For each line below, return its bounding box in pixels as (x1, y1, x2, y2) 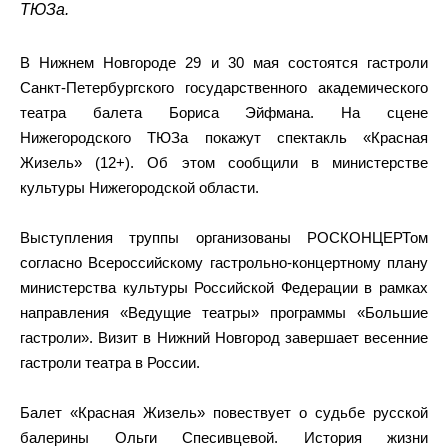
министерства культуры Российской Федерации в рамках (20, 279, 428, 296)
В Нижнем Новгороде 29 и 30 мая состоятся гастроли (20, 54, 428, 71)
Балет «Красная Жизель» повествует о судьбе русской (20, 404, 428, 421)
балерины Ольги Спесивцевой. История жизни (20, 429, 428, 446)
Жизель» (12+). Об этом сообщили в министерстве (20, 154, 428, 171)
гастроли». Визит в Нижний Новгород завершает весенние (20, 329, 428, 346)
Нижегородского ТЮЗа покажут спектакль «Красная (20, 129, 428, 146)
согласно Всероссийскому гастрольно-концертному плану (20, 254, 428, 271)
